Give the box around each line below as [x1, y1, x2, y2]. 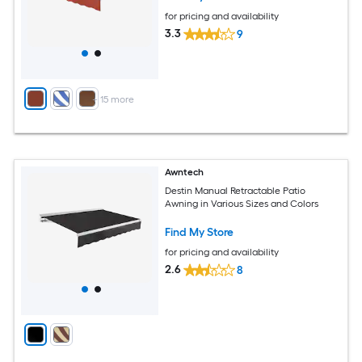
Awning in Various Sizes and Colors [165, 197, 319, 209]
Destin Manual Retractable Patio [165, 184, 306, 196]
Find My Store [165, 225, 234, 239]
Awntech [165, 166, 204, 178]
